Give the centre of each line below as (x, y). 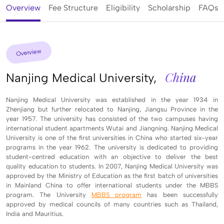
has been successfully (180, 194)
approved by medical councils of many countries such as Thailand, (112, 204)
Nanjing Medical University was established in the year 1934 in (112, 99)
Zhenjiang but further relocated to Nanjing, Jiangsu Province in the (112, 109)
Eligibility (123, 7)
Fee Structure (73, 7)
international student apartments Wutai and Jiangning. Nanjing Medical (112, 128)
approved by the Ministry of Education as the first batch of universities (112, 175)
